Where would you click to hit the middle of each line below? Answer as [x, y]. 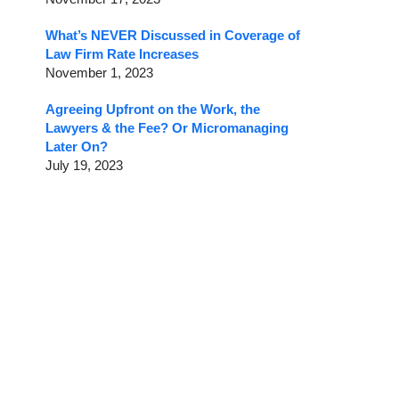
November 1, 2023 [99, 73]
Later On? [77, 147]
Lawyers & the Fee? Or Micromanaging [167, 128]
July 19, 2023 [84, 166]
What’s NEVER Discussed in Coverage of [173, 36]
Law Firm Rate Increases [122, 54]
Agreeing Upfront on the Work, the [153, 110]
